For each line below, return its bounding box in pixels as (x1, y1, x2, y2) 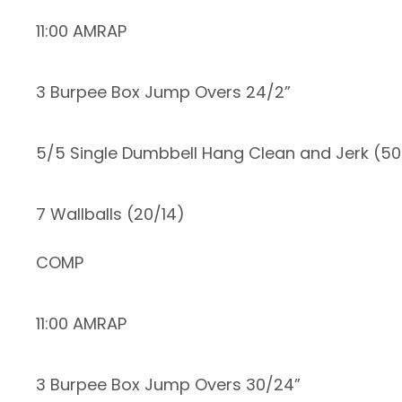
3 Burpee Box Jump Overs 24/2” (36, 81, 291, 104)
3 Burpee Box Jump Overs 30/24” (36, 373, 301, 397)
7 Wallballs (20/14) (36, 203, 185, 226)
